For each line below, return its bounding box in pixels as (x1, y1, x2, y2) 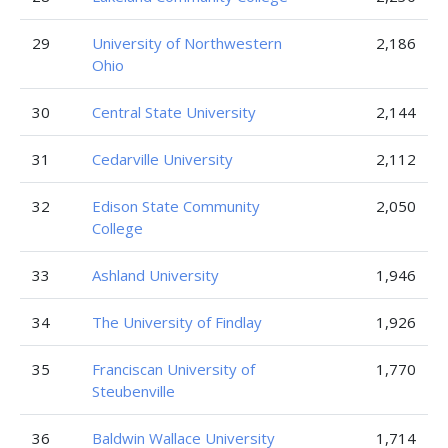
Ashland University (92, 265, 219, 285)
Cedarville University (92, 149, 233, 169)
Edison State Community (92, 196, 260, 216)
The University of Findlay (92, 312, 262, 332)
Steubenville (92, 381, 175, 401)
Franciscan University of (92, 359, 255, 379)
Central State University (92, 102, 256, 122)
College (92, 218, 143, 238)
